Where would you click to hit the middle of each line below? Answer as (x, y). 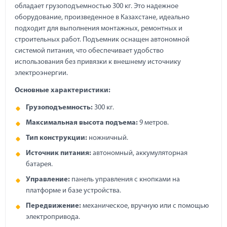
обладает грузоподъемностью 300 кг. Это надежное (97, 6)
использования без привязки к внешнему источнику (98, 62)
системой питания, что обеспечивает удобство (89, 51)
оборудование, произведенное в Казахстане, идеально (102, 17)
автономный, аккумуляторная (139, 153)
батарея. (39, 164)
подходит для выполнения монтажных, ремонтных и (99, 29)
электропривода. (53, 217)
